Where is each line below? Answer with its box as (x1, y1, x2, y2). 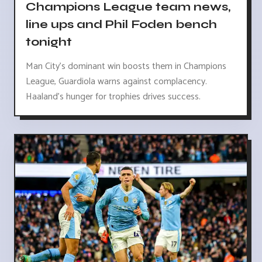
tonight (26, 34, 72, 49)
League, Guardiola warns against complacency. (26, 74, 207, 90)
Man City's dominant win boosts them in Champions (26, 58, 226, 75)
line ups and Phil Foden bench (26, 16, 217, 32)
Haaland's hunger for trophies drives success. (26, 89, 201, 105)
